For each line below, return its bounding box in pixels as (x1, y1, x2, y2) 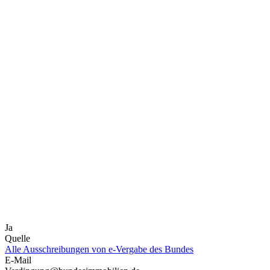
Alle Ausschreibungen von (5, 243, 108, 254)
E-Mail (5, 254, 31, 265)
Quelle (5, 233, 30, 243)
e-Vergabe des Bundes (108, 243, 193, 254)
